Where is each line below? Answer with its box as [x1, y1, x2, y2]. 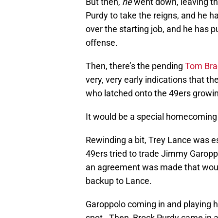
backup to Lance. [86, 176, 152, 186]
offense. [86, 37, 118, 48]
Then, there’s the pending [86, 61, 185, 72]
